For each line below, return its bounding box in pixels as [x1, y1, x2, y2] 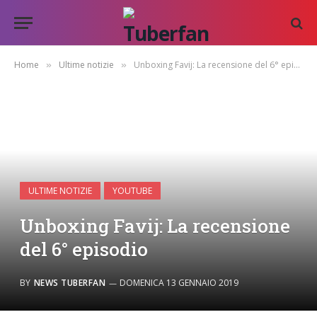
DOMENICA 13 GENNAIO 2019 [120, 277, 239, 289]
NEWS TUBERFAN [34, 277, 106, 289]
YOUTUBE [113, 185, 152, 197]
